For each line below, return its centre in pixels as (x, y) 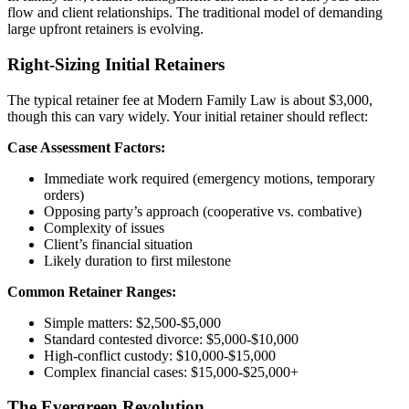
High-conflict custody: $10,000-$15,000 (160, 355)
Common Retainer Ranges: (92, 291)
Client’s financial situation (118, 244)
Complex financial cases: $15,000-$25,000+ (171, 372)
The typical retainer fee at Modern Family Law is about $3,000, (190, 100)
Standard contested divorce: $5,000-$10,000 (171, 339)
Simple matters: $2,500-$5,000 (132, 322)
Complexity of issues (104, 227)
